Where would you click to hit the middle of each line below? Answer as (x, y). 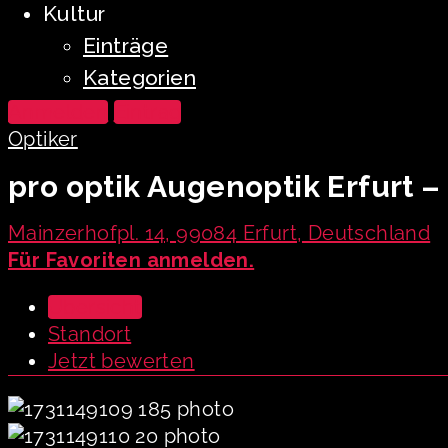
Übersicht (95, 307)
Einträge (126, 45)
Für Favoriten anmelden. (131, 260)
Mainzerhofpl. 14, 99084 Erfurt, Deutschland (219, 233)
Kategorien (139, 77)
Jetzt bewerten (121, 361)
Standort (90, 334)
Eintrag (147, 112)
